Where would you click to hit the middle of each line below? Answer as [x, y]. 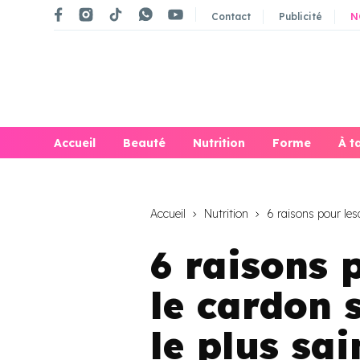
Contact [231, 16]
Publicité [301, 16]
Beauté [144, 143]
